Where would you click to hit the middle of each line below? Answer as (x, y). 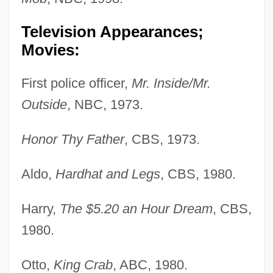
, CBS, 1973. (162, 140)
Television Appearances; (112, 32)
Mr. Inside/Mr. (171, 83)
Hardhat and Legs (108, 174)
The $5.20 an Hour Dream (136, 209)
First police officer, (76, 83)
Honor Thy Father (73, 140)
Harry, (40, 209)
